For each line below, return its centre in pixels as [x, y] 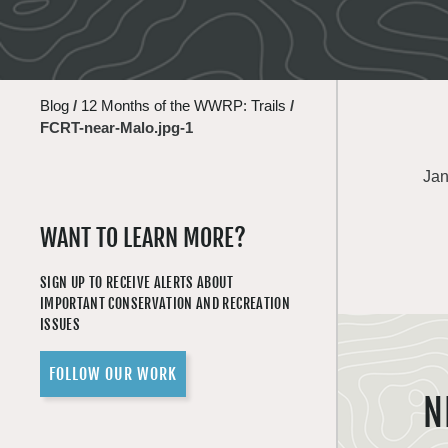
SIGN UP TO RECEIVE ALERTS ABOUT [136, 282]
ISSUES [60, 324]
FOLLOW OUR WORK [113, 374]
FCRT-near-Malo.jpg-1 [116, 127]
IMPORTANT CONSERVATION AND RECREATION [165, 303]
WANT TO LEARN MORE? [143, 238]
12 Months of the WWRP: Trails [183, 105]
